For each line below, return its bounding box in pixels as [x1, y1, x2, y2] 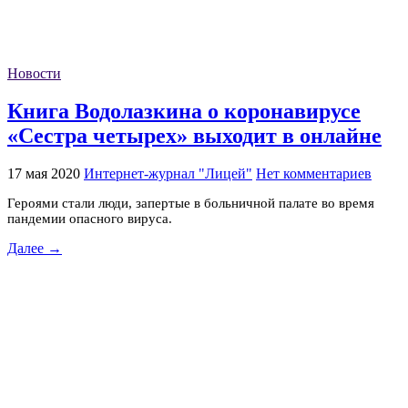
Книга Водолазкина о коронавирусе [7, 98, 361, 123]
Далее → [7, 240, 62, 256]
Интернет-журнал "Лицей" [84, 165, 252, 181]
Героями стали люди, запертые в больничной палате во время [7, 195, 374, 210]
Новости [7, 66, 61, 82]
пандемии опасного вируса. [7, 210, 172, 226]
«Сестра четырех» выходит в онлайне [7, 123, 382, 148]
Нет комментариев [256, 165, 372, 181]
